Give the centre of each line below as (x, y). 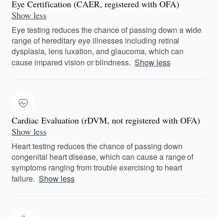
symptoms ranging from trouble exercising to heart (97, 167)
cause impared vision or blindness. (71, 62)
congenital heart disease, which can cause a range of (103, 157)
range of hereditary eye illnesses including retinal (96, 40)
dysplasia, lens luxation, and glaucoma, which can (98, 51)
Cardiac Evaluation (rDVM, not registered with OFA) (106, 120)
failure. (23, 178)
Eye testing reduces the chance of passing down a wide (107, 30)
